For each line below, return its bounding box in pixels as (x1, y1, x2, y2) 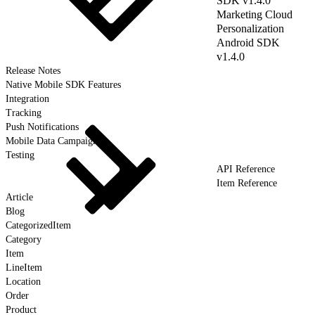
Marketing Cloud (217, 8, 292, 20)
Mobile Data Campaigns (6, 135, 101, 146)
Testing (6, 149, 34, 160)
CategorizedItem (6, 219, 71, 231)
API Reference (217, 163, 275, 174)
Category (6, 233, 41, 245)
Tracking (6, 107, 41, 118)
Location (6, 276, 41, 287)
